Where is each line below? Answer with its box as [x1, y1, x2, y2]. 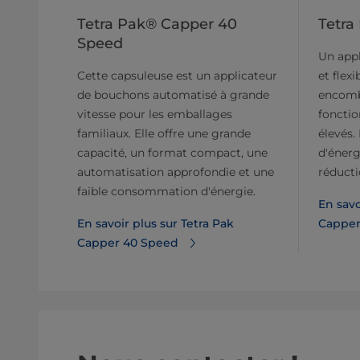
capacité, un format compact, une [77, 145, 268, 160]
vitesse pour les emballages [77, 106, 232, 121]
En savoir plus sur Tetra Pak [77, 215, 234, 231]
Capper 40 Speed [77, 235, 178, 250]
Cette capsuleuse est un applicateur [77, 67, 277, 83]
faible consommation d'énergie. [77, 183, 256, 198]
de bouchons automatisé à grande [77, 87, 269, 102]
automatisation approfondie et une [77, 164, 274, 179]
